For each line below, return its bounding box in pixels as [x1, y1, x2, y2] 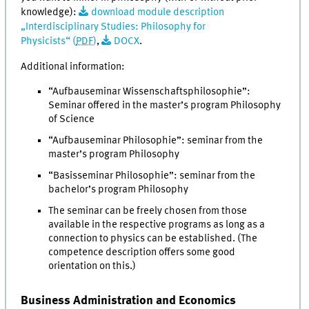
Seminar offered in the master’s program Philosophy [48, 100, 281, 112]
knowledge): [21, 7, 79, 19]
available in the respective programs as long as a [48, 219, 266, 230]
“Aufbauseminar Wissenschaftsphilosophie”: [48, 86, 251, 98]
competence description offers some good [48, 246, 236, 258]
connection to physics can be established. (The [48, 232, 258, 244]
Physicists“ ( [21, 36, 77, 48]
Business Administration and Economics [21, 294, 237, 307]
